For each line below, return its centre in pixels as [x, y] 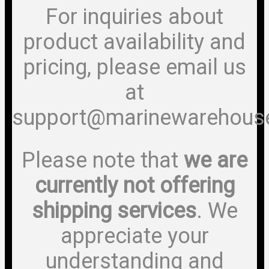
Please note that [103, 160]
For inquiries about [134, 17]
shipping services [114, 210]
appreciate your [134, 236]
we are [216, 160]
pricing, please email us [134, 67]
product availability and [134, 42]
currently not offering [134, 185]
